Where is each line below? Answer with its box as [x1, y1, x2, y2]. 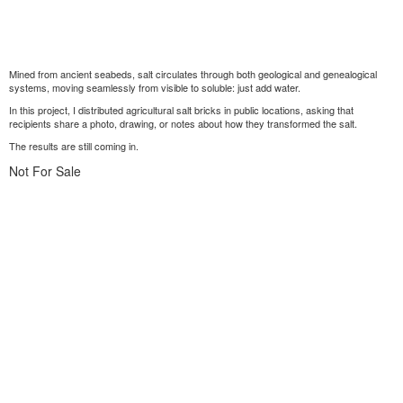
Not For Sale [9, 162, 81, 181]
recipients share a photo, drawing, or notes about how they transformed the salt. [9, 116, 357, 131]
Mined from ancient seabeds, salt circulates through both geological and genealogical [9, 67, 377, 82]
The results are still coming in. [9, 139, 139, 154]
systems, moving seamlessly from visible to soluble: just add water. [9, 80, 300, 95]
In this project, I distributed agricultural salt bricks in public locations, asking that [9, 103, 354, 118]
